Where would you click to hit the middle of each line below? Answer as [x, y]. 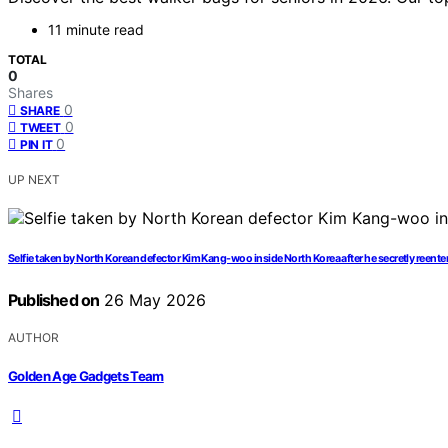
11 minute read [96, 30]
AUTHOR [33, 338]
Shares [30, 93]
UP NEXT [34, 180]
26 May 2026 [153, 300]
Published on [54, 300]
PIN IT [36, 145]
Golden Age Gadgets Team [86, 375]
